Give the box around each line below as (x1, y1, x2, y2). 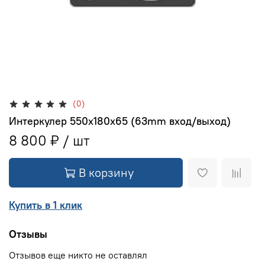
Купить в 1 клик (9, 198, 82, 212)
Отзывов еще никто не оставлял (9, 249, 147, 261)
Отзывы (9, 227, 47, 241)
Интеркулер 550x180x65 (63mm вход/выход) (9, 114, 231, 128)
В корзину (79, 164, 134, 180)
